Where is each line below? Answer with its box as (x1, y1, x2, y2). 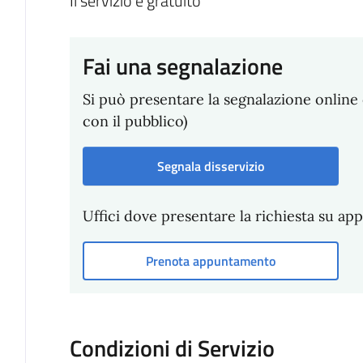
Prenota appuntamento (145, 251, 275, 271)
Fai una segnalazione (82, 49, 283, 84)
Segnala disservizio (156, 156, 264, 177)
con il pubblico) (82, 112, 187, 131)
